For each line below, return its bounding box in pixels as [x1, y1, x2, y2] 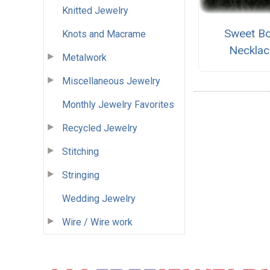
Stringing [62, 169, 99, 181]
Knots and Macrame [62, 28, 146, 40]
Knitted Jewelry [62, 4, 128, 16]
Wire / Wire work [62, 216, 133, 228]
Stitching [62, 145, 99, 157]
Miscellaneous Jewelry [62, 75, 160, 87]
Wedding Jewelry [62, 192, 136, 204]
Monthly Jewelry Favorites [62, 98, 174, 110]
